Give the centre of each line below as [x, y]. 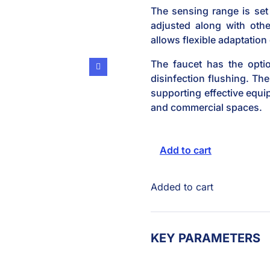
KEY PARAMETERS [205, 238]
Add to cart [185, 150]
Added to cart [182, 187]
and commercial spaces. [206, 107]
